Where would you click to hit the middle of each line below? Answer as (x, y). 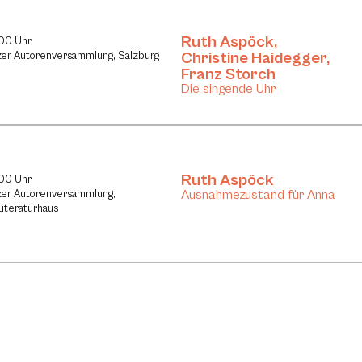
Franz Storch (228, 75)
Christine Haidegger (254, 59)
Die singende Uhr (228, 89)
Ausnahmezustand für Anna (258, 194)
